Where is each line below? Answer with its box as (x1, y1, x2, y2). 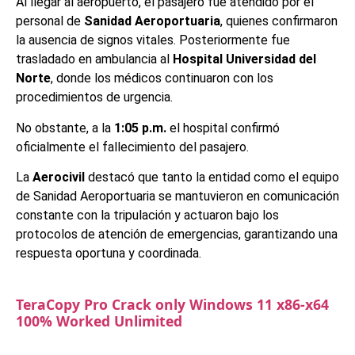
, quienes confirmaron (220, 13, 338, 29)
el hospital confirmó (166, 120, 280, 136)
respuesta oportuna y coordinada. (16, 245, 201, 261)
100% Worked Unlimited (16, 311, 182, 331)
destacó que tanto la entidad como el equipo (85, 169, 339, 185)
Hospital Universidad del (173, 52, 316, 67)
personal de (16, 13, 84, 29)
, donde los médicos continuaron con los (51, 71, 273, 86)
